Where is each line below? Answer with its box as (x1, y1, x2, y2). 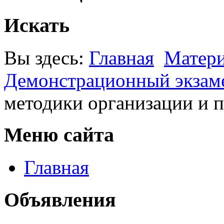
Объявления (4, 188, 116, 211)
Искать (4, 13, 69, 36)
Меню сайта (4, 123, 114, 146)
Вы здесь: (4, 46, 89, 68)
